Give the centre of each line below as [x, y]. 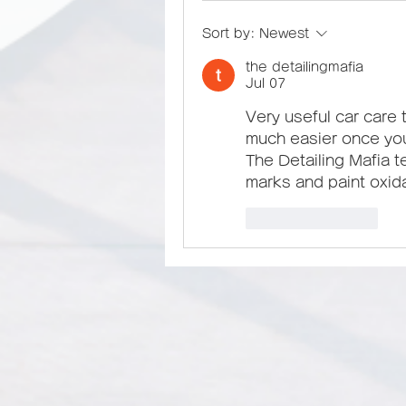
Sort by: [229, 34]
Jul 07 [266, 83]
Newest [284, 34]
